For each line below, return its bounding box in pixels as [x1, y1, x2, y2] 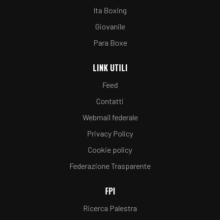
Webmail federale [82, 112, 138, 122]
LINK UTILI [92, 62, 128, 74]
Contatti [96, 96, 124, 106]
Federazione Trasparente [69, 161, 151, 170]
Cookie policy [88, 145, 132, 154]
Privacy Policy [87, 129, 133, 138]
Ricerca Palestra [83, 203, 137, 213]
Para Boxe [93, 38, 127, 47]
